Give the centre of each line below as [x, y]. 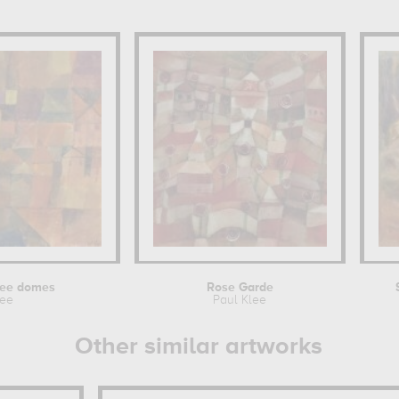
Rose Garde [240, 288]
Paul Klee [240, 300]
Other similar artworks [199, 347]
